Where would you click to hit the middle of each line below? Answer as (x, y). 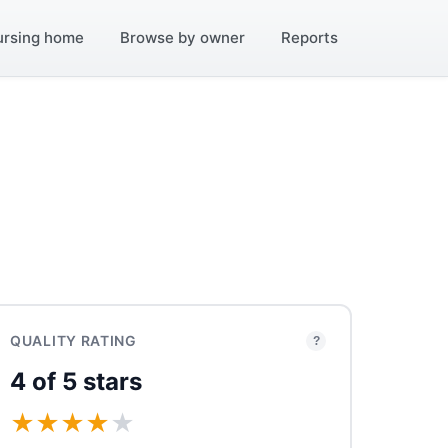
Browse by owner (182, 37)
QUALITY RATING (73, 340)
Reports (309, 37)
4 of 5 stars (76, 381)
